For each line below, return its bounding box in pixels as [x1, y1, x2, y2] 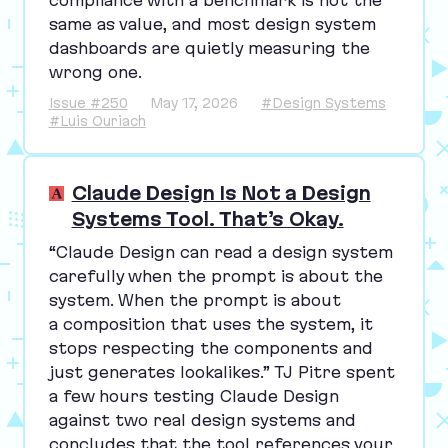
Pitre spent [292, 362, 395, 381]
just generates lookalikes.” [48, 362, 274, 381]
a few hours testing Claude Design [48, 386, 339, 405]
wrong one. [48, 62, 142, 81]
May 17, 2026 [150, 94, 239, 111]
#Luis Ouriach [48, 112, 146, 129]
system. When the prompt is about [48, 290, 341, 309]
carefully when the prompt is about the [48, 266, 383, 285]
